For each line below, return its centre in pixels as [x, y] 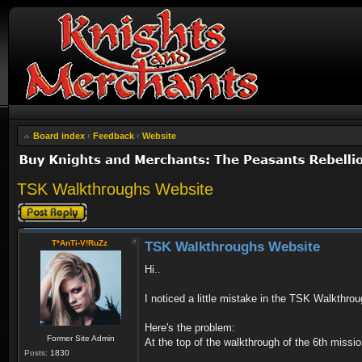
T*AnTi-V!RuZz [80, 243]
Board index [59, 136]
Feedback [114, 136]
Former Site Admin [80, 338]
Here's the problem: [190, 328]
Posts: [36, 353]
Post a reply [40, 207]
